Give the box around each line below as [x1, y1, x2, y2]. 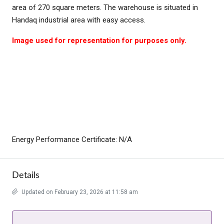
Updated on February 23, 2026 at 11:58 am [20, 188, 138, 195]
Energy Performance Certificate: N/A [12, 134, 132, 144]
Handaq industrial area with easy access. [12, 15, 145, 24]
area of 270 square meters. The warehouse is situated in [12, 2, 198, 12]
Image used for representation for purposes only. [12, 35, 186, 45]
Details [12, 170, 39, 180]
